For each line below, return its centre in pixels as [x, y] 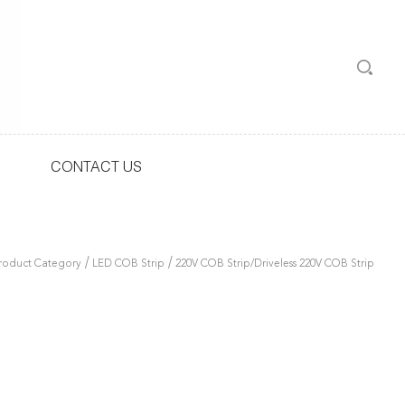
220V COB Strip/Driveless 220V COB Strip [275, 264]
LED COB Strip [129, 264]
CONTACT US [96, 169]
